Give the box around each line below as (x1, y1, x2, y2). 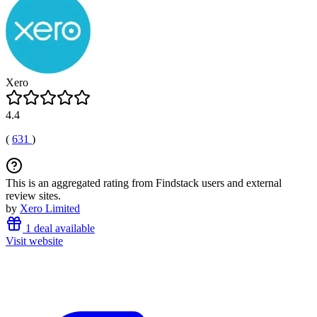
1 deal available (23, 222, 95, 234)
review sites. (6, 190, 61, 202)
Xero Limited (20, 202, 80, 214)
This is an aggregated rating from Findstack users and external (6, 177, 282, 189)
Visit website (6, 235, 63, 247)
